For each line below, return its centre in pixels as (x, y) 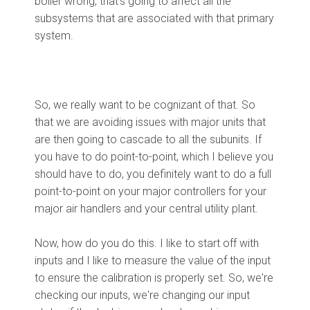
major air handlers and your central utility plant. (148, 208)
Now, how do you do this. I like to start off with (147, 243)
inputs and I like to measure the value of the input (153, 260)
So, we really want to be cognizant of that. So (145, 104)
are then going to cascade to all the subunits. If (148, 139)
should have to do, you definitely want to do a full (153, 174)
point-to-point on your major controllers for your (151, 191)
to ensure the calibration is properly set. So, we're (154, 277)
